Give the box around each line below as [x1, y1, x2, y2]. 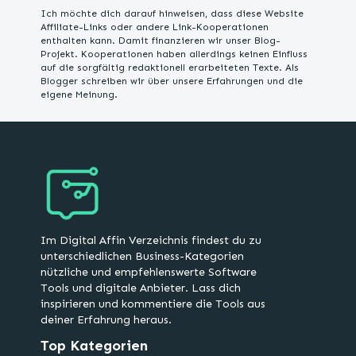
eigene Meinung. [40, 89, 118, 101]
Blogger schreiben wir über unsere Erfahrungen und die [40, 75, 303, 87]
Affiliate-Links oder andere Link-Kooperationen [40, 21, 269, 33]
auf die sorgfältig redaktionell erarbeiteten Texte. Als [40, 62, 299, 74]
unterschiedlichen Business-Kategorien [40, 250, 244, 264]
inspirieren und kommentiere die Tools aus [40, 297, 265, 311]
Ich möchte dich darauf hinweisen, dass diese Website [40, 8, 304, 20]
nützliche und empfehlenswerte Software [40, 265, 257, 280]
